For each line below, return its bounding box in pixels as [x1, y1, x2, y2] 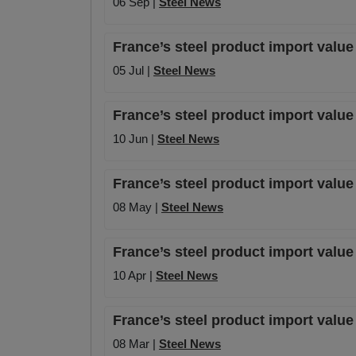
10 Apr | [113, 269, 156, 283]
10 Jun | [113, 132, 157, 146]
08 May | [113, 200, 161, 215]
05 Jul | [113, 64, 153, 78]
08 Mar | [113, 337, 159, 351]
